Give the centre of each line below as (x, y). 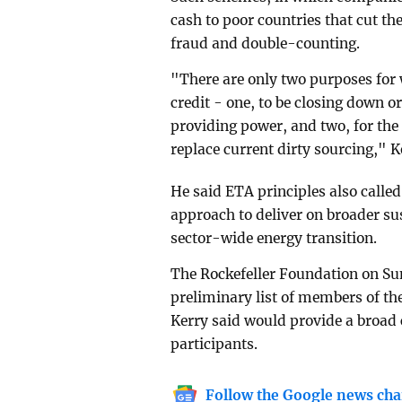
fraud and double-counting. (266, 44)
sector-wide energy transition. (274, 238)
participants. (214, 344)
